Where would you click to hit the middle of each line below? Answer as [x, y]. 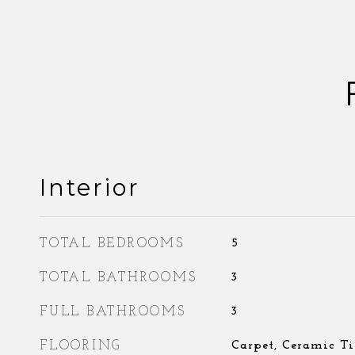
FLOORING [80, 346]
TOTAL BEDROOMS [112, 244]
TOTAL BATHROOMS [118, 278]
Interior [90, 187]
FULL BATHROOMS [113, 312]
